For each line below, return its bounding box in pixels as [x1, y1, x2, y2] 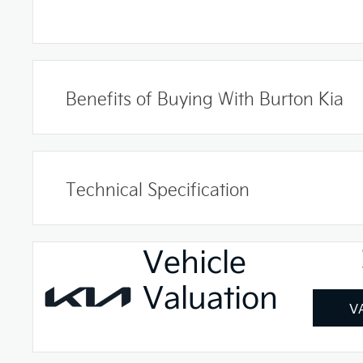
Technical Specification [66, 177, 250, 199]
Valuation [143, 275, 279, 316]
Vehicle [143, 239, 247, 280]
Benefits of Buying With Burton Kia [66, 86, 344, 109]
